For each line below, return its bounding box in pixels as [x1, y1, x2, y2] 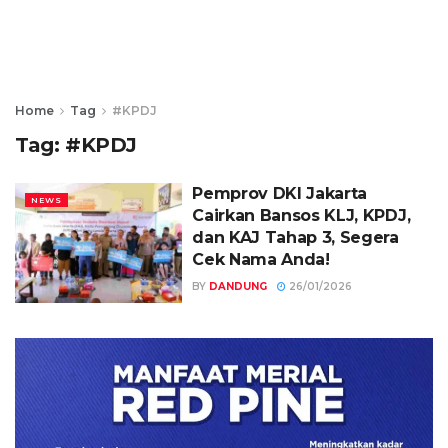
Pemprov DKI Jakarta [192, 184, 368, 203]
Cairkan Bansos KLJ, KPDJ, [192, 206, 411, 225]
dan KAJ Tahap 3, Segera [192, 228, 399, 247]
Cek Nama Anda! [192, 250, 330, 269]
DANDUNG [209, 280, 268, 293]
